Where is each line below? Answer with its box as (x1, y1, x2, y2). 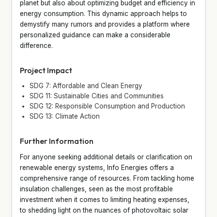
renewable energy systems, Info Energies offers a (20, 163, 174, 171)
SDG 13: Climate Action (30, 112, 100, 120)
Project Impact (20, 65, 72, 75)
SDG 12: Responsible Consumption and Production (30, 102, 185, 110)
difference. (20, 41, 53, 49)
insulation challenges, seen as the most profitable (20, 185, 173, 193)
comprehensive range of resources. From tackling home (20, 174, 194, 182)
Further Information (20, 136, 93, 146)
